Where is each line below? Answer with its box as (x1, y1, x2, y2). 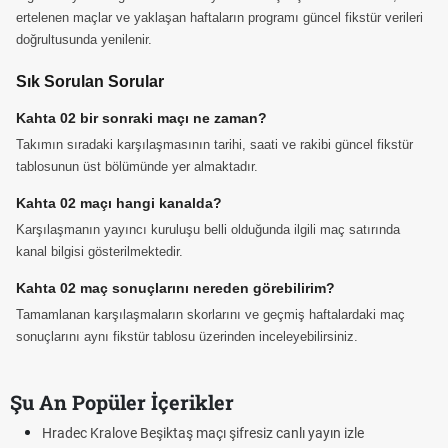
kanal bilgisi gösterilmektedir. (16, 244, 183, 259)
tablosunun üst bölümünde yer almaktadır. (16, 159, 258, 174)
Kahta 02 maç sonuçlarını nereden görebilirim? (16, 280, 335, 296)
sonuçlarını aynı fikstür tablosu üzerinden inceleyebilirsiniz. (16, 329, 358, 344)
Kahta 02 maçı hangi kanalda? (16, 195, 222, 211)
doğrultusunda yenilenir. (16, 32, 152, 47)
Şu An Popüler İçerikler (10, 389, 234, 415)
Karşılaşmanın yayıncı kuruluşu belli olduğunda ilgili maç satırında (16, 222, 400, 237)
